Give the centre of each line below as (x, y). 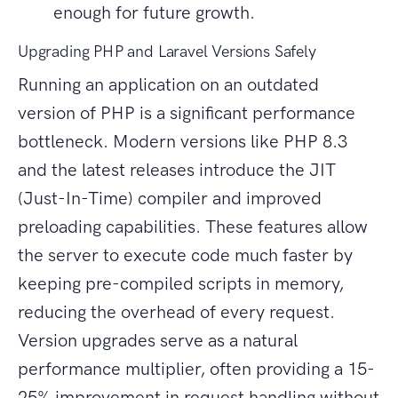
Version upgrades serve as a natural (158, 341)
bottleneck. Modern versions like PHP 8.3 (183, 142)
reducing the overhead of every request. (176, 312)
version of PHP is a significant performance (187, 113)
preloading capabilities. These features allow (193, 227)
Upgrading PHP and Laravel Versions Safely (167, 52)
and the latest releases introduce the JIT (177, 170)
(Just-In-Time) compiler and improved (170, 199)
